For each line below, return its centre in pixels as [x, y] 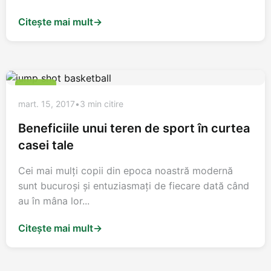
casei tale [46, 145]
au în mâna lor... [54, 201]
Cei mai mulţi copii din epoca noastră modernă [126, 171]
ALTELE [36, 88]
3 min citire [102, 104]
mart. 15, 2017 [47, 104]
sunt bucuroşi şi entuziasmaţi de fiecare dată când [134, 186]
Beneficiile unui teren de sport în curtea [134, 129]
